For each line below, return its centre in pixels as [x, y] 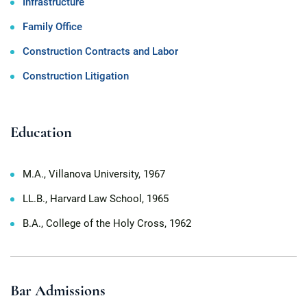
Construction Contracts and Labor [100, 51]
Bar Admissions [58, 290]
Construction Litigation [76, 76]
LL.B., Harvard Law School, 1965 [96, 199]
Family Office [52, 27]
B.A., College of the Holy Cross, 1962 [107, 223]
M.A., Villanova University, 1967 [94, 174]
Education [41, 132]
